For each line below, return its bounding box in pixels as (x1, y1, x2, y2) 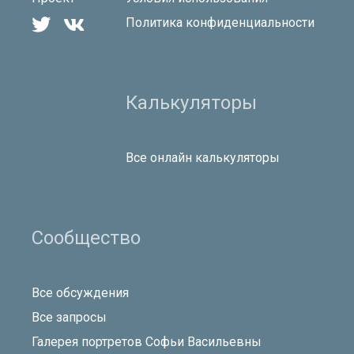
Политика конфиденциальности (126, 15, 314, 30)
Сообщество (32, 226, 141, 249)
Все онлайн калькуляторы (126, 149, 280, 165)
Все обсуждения (32, 284, 129, 300)
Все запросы (32, 309, 107, 325)
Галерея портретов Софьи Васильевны (32, 333, 262, 349)
